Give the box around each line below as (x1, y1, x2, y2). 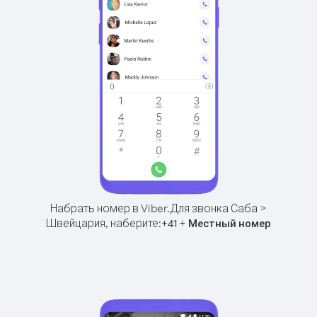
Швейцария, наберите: (46, 216, 161, 230)
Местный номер (188, 217, 271, 230)
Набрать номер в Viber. (50, 201, 170, 215)
